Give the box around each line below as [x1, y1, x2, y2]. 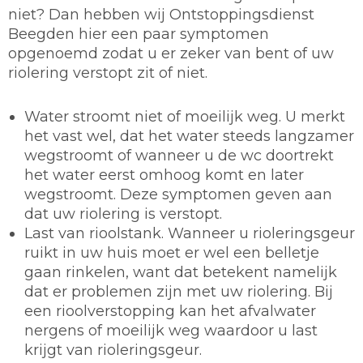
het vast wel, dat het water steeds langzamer [24, 127, 354, 146]
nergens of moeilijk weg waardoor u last [24, 322, 318, 340]
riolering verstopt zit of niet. [8, 64, 207, 83]
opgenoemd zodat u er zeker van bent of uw [8, 45, 334, 63]
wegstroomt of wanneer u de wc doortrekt [24, 147, 334, 165]
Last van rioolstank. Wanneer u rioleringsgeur [24, 224, 355, 243]
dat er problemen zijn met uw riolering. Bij [24, 283, 333, 301]
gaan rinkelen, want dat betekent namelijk [24, 263, 337, 282]
